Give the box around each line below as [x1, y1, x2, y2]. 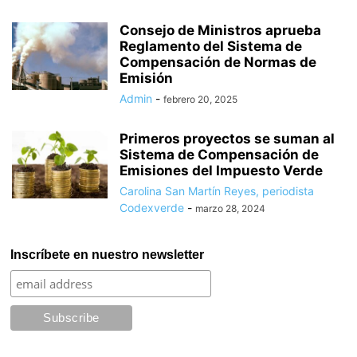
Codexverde [120, 201, 184, 214]
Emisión [120, 70, 173, 86]
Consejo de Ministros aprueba [120, 22, 321, 38]
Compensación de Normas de [120, 54, 316, 70]
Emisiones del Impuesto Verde [120, 163, 323, 178]
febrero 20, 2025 [163, 93, 237, 105]
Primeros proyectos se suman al [120, 131, 335, 147]
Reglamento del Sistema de [120, 38, 302, 54]
